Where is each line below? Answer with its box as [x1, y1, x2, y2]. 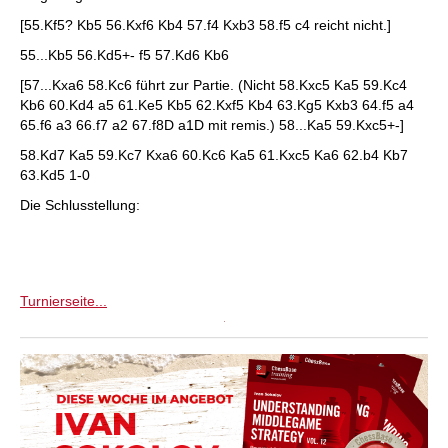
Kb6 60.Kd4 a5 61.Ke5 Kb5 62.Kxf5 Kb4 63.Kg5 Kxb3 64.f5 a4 [20, 97, 414, 113]
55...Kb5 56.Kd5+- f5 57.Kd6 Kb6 [20, 47, 229, 63]
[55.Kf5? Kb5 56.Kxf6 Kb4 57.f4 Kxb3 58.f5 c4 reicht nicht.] [20, 17, 391, 33]
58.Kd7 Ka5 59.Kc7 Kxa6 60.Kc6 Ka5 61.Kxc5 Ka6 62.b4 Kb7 [20, 147, 408, 163]
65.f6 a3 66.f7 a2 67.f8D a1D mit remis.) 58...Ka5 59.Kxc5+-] [20, 117, 404, 133]
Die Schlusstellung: [20, 197, 140, 213]
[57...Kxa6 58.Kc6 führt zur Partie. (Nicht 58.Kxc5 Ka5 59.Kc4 [20, 77, 407, 93]
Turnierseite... [20, 293, 107, 309]
